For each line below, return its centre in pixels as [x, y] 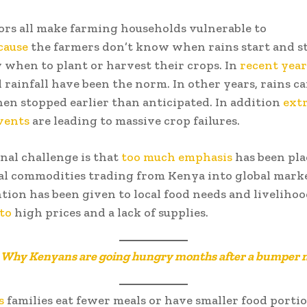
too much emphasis [177, 157]
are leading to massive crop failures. [135, 120]
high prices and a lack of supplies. [110, 212]
